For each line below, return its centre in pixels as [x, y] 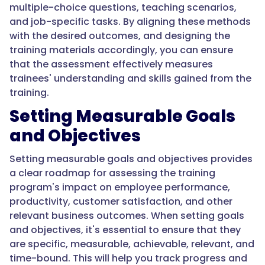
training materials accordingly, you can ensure [121, 50]
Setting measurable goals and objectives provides [131, 159]
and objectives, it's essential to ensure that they [125, 230]
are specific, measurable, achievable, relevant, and [132, 244]
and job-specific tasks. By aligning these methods [130, 22]
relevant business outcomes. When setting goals [127, 216]
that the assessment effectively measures [111, 64]
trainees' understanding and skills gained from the [130, 79]
